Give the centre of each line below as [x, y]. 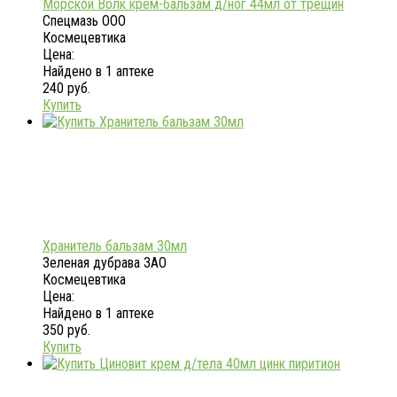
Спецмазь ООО [84, 21]
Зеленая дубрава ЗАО [105, 263]
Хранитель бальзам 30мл [115, 246]
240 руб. [66, 89]
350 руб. [66, 331]
